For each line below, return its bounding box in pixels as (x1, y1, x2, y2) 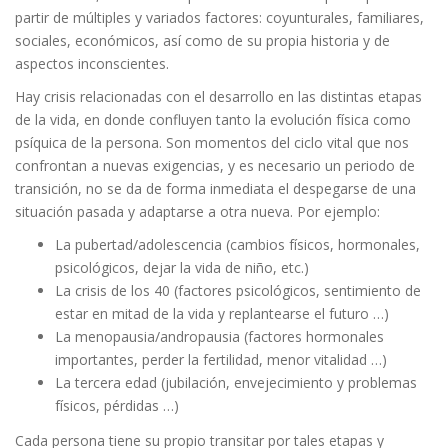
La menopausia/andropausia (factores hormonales (55, 327, 384, 346)
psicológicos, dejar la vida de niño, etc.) (55, 258, 309, 277)
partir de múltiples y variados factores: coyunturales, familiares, (15, 8, 424, 27)
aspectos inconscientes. (15, 54, 169, 73)
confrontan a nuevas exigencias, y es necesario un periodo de (15, 156, 415, 175)
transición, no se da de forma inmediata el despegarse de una (15, 179, 416, 198)
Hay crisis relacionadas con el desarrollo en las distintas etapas (15, 87, 422, 106)
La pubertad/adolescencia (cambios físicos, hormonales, (55, 235, 420, 254)
